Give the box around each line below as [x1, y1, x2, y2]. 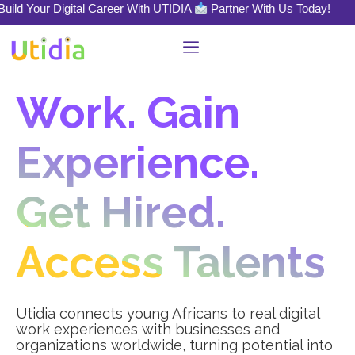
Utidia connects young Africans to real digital [16, 305, 319, 322]
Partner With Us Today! [145, 2, 269, 15]
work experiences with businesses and [16, 321, 280, 338]
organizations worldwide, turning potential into [16, 337, 333, 353]
